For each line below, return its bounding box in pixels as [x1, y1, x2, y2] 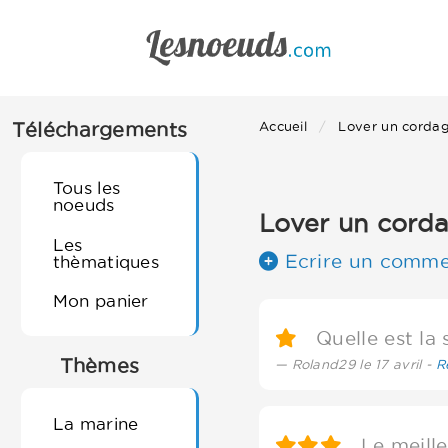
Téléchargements [11, 119, 188, 141]
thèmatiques [52, 251, 160, 271]
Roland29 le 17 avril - [291, 357, 436, 371]
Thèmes [59, 355, 140, 378]
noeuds [52, 195, 115, 215]
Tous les [52, 178, 121, 198]
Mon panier [52, 290, 149, 310]
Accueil [258, 119, 308, 133]
